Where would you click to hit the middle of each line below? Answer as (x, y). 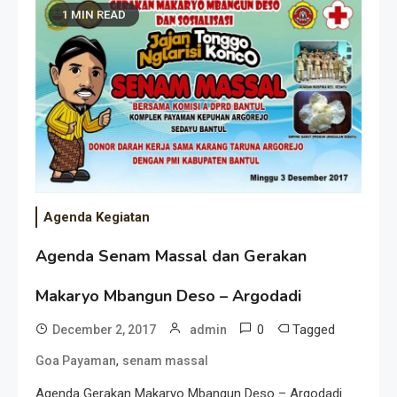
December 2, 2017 (104, 329)
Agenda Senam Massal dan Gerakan (171, 256)
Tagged (314, 329)
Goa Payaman (76, 360)
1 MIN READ (94, 15)
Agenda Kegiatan (97, 217)
